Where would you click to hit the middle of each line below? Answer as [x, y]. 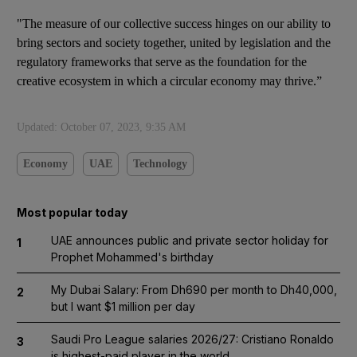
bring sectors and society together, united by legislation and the [174, 42]
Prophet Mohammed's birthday [132, 257]
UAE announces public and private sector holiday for [189, 240]
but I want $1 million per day [123, 306]
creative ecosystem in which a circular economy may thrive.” [169, 80]
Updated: [39, 127]
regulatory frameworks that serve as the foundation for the [162, 61]
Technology [160, 164]
